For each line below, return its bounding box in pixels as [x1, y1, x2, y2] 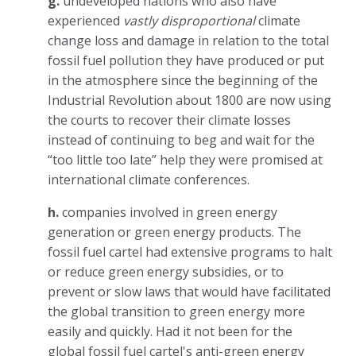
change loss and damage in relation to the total [48, 31, 329, 49]
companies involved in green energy [62, 203, 277, 221]
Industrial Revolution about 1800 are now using [48, 91, 331, 109]
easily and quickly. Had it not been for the [48, 322, 292, 340]
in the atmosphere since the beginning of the [48, 71, 318, 89]
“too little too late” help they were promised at [48, 150, 323, 168]
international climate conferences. [48, 170, 250, 188]
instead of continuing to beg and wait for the [48, 130, 315, 149]
